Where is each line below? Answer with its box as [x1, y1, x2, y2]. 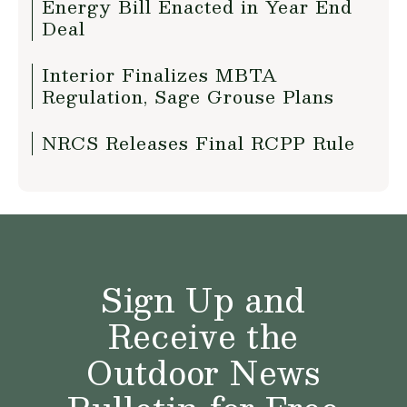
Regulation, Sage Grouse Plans [42, 82, 334, 111]
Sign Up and [101, 273, 306, 326]
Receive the [108, 309, 299, 362]
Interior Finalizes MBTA [42, 60, 278, 89]
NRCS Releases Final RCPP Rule [42, 128, 355, 157]
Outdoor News [86, 345, 321, 399]
